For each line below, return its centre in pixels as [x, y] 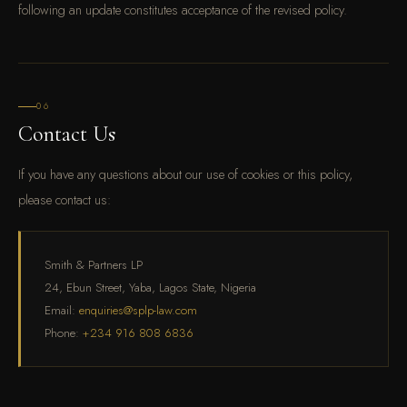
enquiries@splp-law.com [138, 310]
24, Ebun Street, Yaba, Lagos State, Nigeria [150, 288]
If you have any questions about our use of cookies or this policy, [185, 174]
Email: [62, 310]
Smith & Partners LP [94, 265]
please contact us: [65, 199]
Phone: [64, 333]
